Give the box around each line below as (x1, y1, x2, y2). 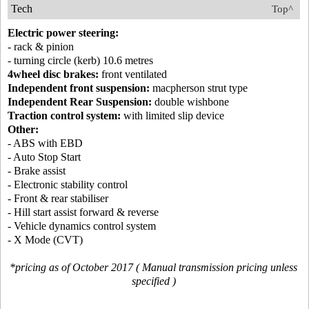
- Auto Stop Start (8, 151, 81, 163)
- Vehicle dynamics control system (8, 220, 156, 232)
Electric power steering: (8, 27, 119, 39)
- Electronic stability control (8, 179, 128, 191)
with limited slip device (121, 110, 224, 122)
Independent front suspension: (8, 82, 150, 94)
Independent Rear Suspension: (8, 96, 152, 108)
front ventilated (99, 68, 167, 81)
